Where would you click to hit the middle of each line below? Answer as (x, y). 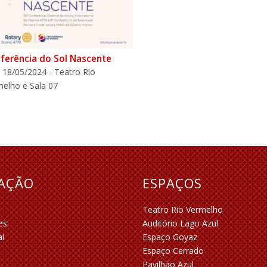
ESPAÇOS (173, 183)
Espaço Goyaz (170, 237)
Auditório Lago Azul (181, 223)
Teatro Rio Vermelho (183, 210)
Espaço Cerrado (173, 251)
